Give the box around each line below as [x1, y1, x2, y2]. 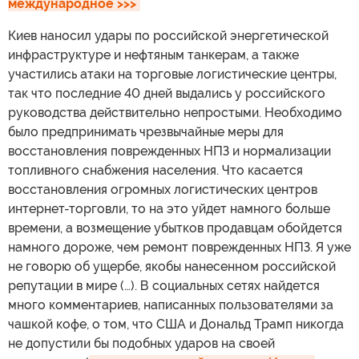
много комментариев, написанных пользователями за [8, 296, 333, 313]
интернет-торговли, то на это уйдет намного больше [8, 200, 330, 216]
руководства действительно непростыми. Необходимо [8, 104, 342, 120]
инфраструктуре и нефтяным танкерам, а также [8, 46, 299, 63]
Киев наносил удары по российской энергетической [8, 27, 329, 43]
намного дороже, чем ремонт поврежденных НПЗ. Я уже [8, 239, 351, 255]
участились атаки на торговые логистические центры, [8, 66, 337, 82]
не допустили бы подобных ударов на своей [8, 335, 275, 351]
